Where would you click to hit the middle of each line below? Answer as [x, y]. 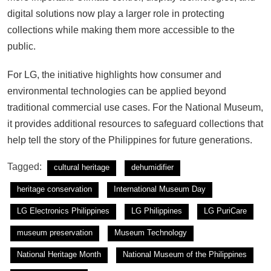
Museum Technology [151, 232]
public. [21, 46]
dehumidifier [152, 167]
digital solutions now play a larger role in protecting [116, 13]
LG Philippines [157, 211]
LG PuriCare [225, 211]
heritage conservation [54, 189]
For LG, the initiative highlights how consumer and [114, 74]
